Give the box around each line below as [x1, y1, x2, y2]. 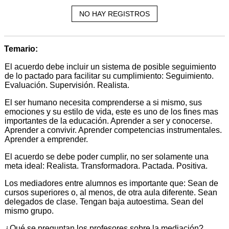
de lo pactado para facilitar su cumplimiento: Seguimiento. [5, 71, 214, 80]
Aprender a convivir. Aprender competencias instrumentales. [5, 125, 222, 134]
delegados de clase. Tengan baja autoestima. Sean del [5, 197, 203, 206]
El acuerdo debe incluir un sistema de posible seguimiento [5, 62, 216, 71]
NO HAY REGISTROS [79, 9, 150, 18]
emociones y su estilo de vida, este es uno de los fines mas [5, 107, 218, 116]
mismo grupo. [5, 206, 54, 215]
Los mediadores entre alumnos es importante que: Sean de [5, 178, 218, 188]
